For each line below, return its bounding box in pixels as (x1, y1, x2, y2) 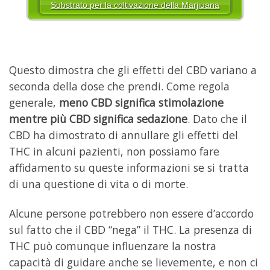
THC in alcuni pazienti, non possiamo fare (9, 144, 219, 159)
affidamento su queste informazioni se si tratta (9, 160, 249, 175)
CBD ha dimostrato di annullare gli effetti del (9, 128, 238, 143)
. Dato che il (187, 111, 247, 127)
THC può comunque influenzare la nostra (9, 239, 216, 254)
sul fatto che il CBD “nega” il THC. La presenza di (9, 222, 252, 237)
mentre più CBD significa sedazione (9, 111, 187, 127)
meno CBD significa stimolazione (59, 95, 224, 110)
